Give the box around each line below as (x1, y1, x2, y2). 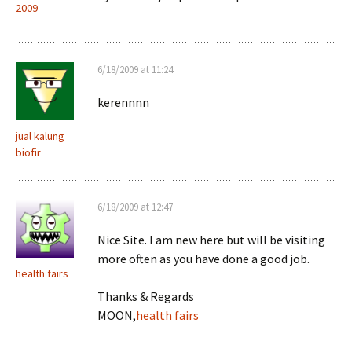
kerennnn (97, 94, 149, 110)
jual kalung (16, 129, 64, 143)
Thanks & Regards (97, 288, 194, 304)
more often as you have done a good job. (97, 251, 310, 266)
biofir (16, 145, 41, 159)
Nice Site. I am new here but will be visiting (97, 232, 325, 247)
